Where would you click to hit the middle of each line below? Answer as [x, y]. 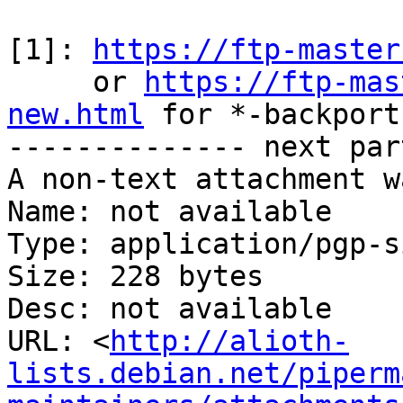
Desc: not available [170, 309]
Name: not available [170, 212]
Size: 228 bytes [135, 277]
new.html [76, 115]
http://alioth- [229, 341]
